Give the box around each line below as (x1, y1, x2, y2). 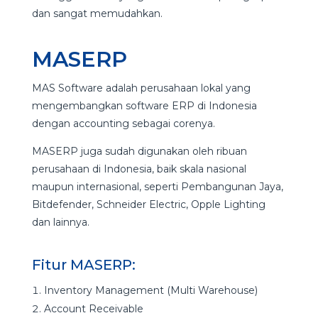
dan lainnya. (31, 216, 89, 229)
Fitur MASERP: (31, 256, 136, 274)
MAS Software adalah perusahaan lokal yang (31, 82, 251, 95)
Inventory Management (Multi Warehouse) (43, 284, 258, 297)
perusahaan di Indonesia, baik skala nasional (31, 163, 246, 176)
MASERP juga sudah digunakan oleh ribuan (31, 145, 247, 158)
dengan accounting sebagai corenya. (31, 117, 215, 131)
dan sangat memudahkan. (31, 7, 163, 21)
